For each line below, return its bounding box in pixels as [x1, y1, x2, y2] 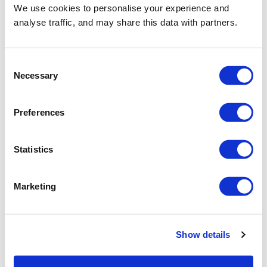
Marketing [14, 181, 56, 191]
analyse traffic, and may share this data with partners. [14, 17, 238, 27]
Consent [4, 58, 38, 69]
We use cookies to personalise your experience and [14, 2, 229, 13]
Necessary [14, 70, 58, 80]
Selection [4, 72, 41, 83]
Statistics [14, 144, 53, 154]
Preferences [14, 107, 65, 117]
